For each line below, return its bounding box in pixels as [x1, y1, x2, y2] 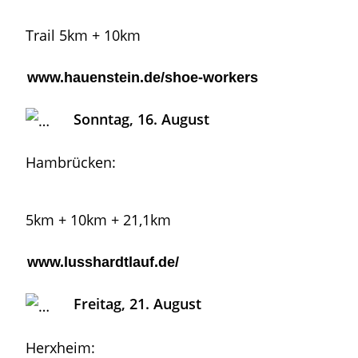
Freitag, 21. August [50, 294, 202, 314]
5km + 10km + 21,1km [26, 210, 172, 230]
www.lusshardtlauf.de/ [27, 254, 180, 271]
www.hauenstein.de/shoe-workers [27, 70, 259, 86]
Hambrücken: [26, 153, 117, 173]
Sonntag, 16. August [50, 109, 210, 129]
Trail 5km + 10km [26, 26, 141, 46]
